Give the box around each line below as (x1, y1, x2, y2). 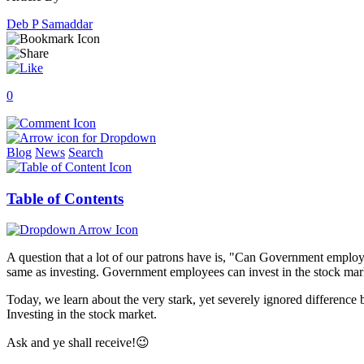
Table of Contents (6, 189, 123, 207)
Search (68, 145, 103, 159)
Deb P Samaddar (6, 16, 93, 31)
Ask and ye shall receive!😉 (6, 336, 149, 350)
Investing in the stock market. (6, 307, 157, 322)
